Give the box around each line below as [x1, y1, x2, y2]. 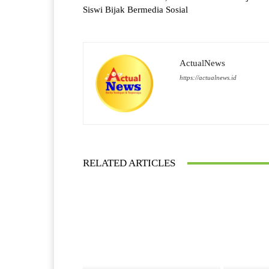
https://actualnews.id [180, 74, 237, 82]
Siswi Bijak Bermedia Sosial [83, 5, 188, 15]
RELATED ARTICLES [83, 157, 175, 169]
